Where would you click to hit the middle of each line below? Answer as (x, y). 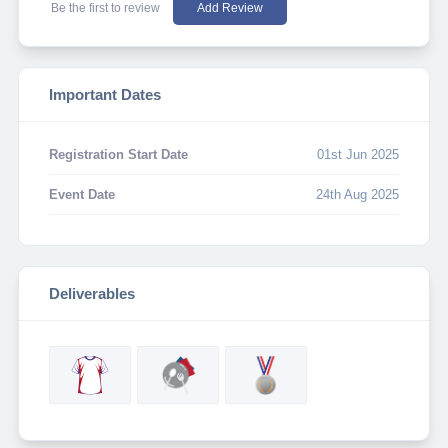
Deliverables (91, 294)
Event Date (81, 195)
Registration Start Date (118, 155)
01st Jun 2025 (358, 155)
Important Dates (104, 95)
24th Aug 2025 (358, 195)
